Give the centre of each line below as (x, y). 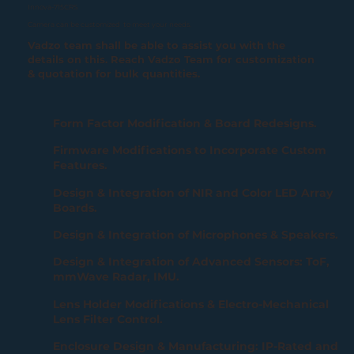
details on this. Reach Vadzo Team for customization (171, 59)
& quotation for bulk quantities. (114, 73)
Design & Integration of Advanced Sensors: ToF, (192, 262)
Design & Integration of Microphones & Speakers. (196, 234)
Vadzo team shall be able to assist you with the (157, 45)
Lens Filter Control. (108, 319)
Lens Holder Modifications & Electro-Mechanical (191, 304)
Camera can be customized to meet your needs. (110, 25)
